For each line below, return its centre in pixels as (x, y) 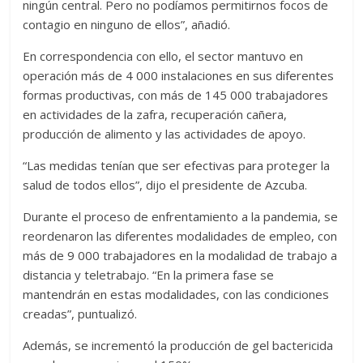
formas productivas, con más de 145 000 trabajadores (176, 95)
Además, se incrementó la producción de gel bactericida (178, 346)
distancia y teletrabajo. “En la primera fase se (149, 275)
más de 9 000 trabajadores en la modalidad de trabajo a (180, 256)
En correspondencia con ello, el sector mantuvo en (163, 56)
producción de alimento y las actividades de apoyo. (164, 134)
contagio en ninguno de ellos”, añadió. (127, 25)
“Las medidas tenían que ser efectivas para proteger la (177, 166)
